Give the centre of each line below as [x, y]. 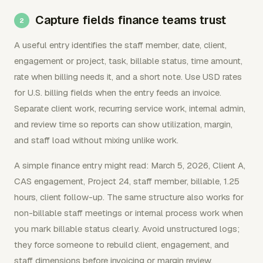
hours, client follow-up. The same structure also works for [129, 197]
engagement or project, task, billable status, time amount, [128, 60]
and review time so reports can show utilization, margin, [123, 124]
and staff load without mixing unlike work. [96, 140]
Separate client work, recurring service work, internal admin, [130, 108]
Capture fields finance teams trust [131, 20]
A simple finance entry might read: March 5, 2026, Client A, [130, 165]
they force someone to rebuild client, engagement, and [122, 244]
